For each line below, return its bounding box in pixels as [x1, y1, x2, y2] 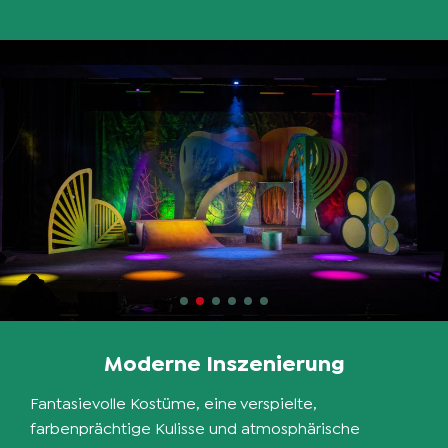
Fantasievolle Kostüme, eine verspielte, [30, 395, 317, 412]
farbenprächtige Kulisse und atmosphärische [30, 420, 360, 437]
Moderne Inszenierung [103, 352, 345, 375]
